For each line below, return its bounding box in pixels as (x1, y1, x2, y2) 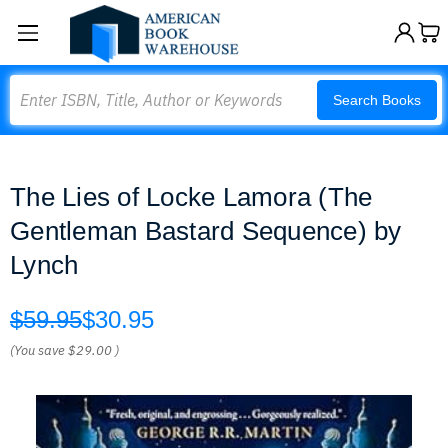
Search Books (333, 92, 421, 108)
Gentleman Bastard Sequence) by (10, 216, 402, 246)
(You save (10, 342, 65, 359)
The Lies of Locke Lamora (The (10, 182, 373, 212)
